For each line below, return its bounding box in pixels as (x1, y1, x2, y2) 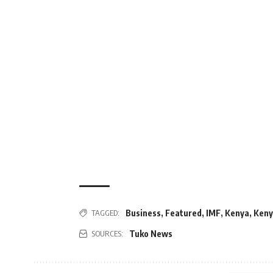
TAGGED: (91, 208, 119, 218)
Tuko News (129, 228, 172, 239)
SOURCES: (91, 229, 123, 238)
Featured (165, 207, 202, 218)
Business (126, 207, 161, 218)
